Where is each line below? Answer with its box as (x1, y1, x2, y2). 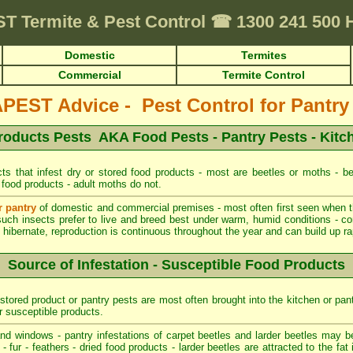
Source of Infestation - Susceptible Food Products (8, 257, 345, 273)
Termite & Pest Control (20, 12, 210, 32)
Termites (240, 49, 287, 61)
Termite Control (222, 69, 305, 81)
